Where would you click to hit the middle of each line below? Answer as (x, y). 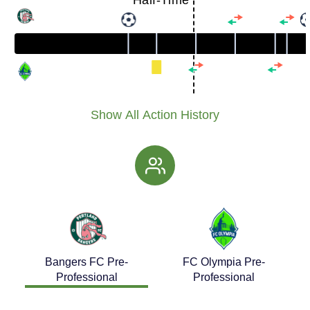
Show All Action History (155, 115)
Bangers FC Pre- (86, 262)
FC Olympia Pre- (224, 262)
